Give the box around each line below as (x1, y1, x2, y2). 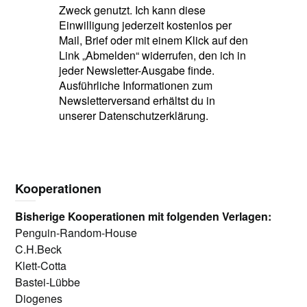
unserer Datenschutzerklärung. (58, 108, 208, 123)
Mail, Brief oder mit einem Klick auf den (58, 32, 248, 48)
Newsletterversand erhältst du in (58, 93, 215, 108)
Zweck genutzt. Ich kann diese (58, 2, 206, 18)
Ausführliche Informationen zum (58, 77, 212, 93)
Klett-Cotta (15, 258, 67, 273)
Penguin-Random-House (15, 225, 138, 241)
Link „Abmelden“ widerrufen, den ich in (58, 47, 246, 63)
